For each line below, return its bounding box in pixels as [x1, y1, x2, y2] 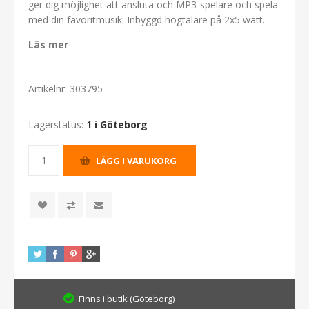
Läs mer [28, 38, 68, 52]
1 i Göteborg [86, 118, 148, 132]
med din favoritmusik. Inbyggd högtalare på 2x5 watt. [28, 13, 265, 27]
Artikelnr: [28, 82, 67, 96]
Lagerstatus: [28, 118, 83, 132]
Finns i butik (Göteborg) [77, 292, 175, 306]
